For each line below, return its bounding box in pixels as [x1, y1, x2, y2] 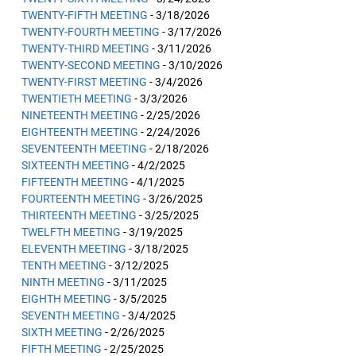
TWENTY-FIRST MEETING [21, 75, 149, 88]
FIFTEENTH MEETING [21, 176, 129, 188]
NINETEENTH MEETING [21, 109, 141, 122]
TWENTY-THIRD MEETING [21, 42, 149, 55]
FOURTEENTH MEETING [21, 192, 141, 205]
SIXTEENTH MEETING [21, 159, 132, 172]
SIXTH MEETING [21, 326, 103, 339]
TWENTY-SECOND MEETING [21, 59, 161, 72]
